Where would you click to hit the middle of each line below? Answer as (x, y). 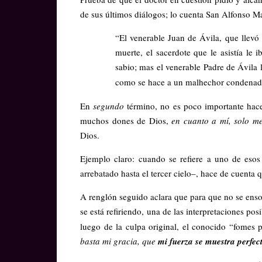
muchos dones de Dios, (126, 120)
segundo (110, 106)
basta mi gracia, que (119, 241)
